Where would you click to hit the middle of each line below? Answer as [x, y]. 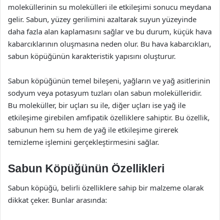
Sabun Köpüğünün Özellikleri [86, 168]
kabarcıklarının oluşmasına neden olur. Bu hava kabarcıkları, [110, 43]
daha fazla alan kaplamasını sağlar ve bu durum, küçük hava [110, 31]
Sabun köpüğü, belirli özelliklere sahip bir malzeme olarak [106, 188]
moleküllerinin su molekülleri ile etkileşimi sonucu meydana [110, 7]
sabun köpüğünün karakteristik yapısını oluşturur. [92, 56]
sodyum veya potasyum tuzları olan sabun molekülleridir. [105, 93]
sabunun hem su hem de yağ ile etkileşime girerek [93, 129]
